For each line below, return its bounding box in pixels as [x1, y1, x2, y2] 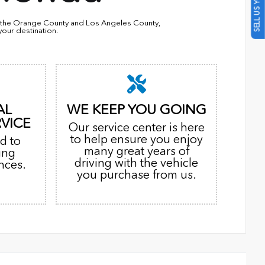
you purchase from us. [76, 167, 196, 182]
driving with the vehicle [75, 156, 199, 170]
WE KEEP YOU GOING [66, 101, 206, 118]
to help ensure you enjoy [70, 132, 203, 147]
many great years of [83, 144, 189, 159]
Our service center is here [68, 120, 205, 135]
